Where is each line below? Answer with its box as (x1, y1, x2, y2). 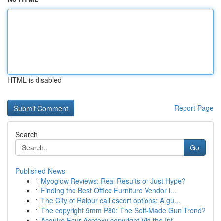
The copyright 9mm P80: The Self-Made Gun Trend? (41, 205, 206, 215)
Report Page (174, 103, 214, 112)
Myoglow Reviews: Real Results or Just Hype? (41, 176, 185, 185)
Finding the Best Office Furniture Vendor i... (41, 185, 176, 195)
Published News (15, 166, 65, 176)
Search (15, 129, 37, 139)
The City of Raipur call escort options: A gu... (41, 195, 180, 205)
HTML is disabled (7, 75, 62, 85)
